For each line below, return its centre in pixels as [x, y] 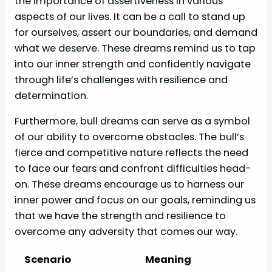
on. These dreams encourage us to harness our [129, 185]
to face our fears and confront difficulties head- [133, 169]
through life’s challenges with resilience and [121, 80]
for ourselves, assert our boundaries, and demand [136, 32]
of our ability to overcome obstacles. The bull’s [129, 137]
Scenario [47, 259]
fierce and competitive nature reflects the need [131, 153]
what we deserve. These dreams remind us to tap [135, 48]
